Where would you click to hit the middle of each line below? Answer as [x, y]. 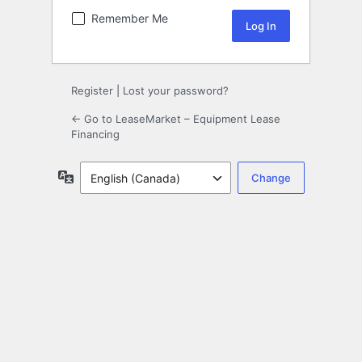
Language [100, 176]
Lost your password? [176, 91]
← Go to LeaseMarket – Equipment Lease [176, 119]
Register [92, 91]
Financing [95, 135]
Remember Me [130, 19]
